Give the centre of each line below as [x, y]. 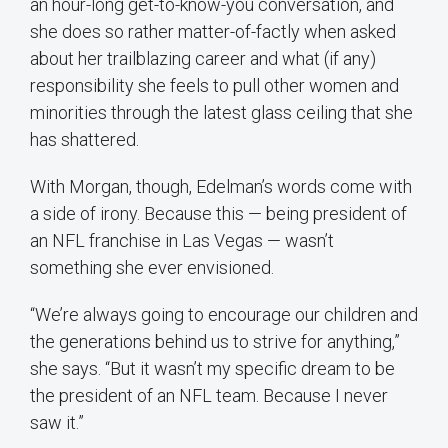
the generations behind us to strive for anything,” [215, 342]
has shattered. [84, 140]
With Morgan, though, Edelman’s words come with [221, 187]
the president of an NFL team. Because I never [209, 396]
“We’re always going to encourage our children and [224, 315]
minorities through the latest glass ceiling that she [221, 113]
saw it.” [57, 423]
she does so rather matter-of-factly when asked [213, 32]
